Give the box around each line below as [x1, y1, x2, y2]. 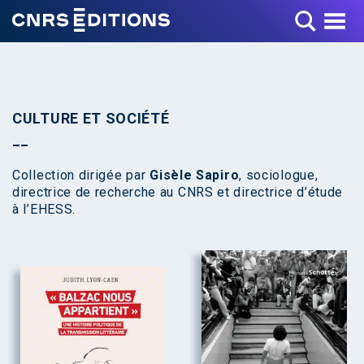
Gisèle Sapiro [149, 167, 240, 183]
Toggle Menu [274, 6, 348, 21]
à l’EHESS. [12, 201, 76, 217]
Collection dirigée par [12, 167, 150, 183]
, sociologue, [239, 167, 318, 183]
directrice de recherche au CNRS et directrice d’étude [12, 184, 344, 200]
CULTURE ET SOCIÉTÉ [12, 110, 170, 127]
